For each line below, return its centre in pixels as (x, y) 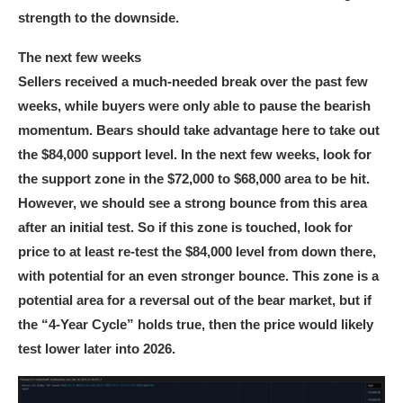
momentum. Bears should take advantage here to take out (199, 130)
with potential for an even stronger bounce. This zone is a (198, 276)
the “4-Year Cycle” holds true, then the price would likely (196, 325)
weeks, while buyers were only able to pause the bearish (194, 106)
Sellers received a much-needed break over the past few (193, 82)
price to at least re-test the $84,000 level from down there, (197, 252)
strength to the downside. (99, 18)
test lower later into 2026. (97, 349)
